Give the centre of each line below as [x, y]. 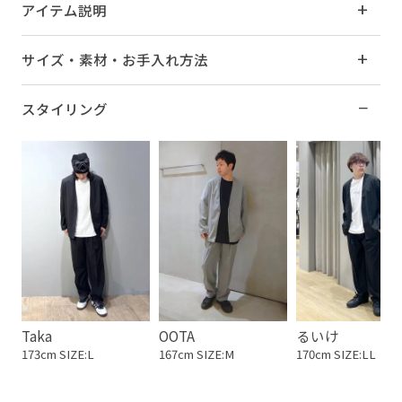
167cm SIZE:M [196, 354]
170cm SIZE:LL [336, 354]
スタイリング [64, 109]
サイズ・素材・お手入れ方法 [114, 60]
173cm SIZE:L [57, 354]
